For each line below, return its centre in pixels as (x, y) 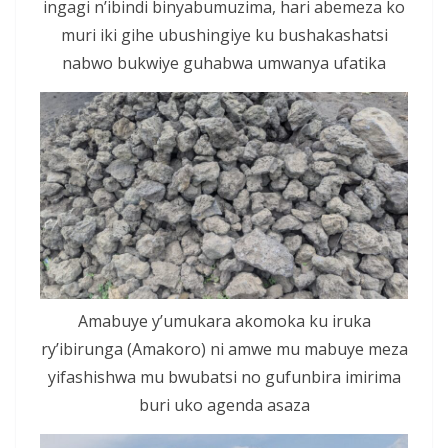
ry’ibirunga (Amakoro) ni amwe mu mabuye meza (224, 349)
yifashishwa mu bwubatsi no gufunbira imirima (224, 377)
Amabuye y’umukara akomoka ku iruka (224, 321)
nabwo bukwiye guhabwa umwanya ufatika (224, 62)
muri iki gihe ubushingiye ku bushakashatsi (224, 34)
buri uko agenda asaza (224, 405)
